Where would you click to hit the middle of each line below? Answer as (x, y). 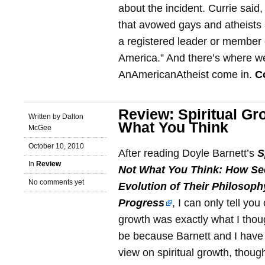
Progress (141, 203)
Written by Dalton (56, 116)
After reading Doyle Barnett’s (188, 153)
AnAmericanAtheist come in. (187, 75)
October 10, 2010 (56, 146)
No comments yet (56, 182)
